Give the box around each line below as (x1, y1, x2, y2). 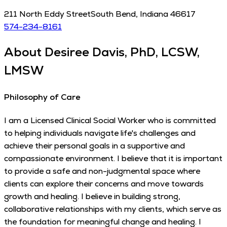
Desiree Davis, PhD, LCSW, (45, 44, 200, 60)
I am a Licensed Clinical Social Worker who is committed (4, 115, 216, 126)
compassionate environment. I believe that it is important (4, 153, 222, 164)
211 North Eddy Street (4, 9, 91, 20)
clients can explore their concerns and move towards (4, 178, 204, 189)
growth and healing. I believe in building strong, (4, 191, 180, 202)
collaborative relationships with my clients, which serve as (4, 203, 221, 214)
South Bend (91, 9, 136, 20)
